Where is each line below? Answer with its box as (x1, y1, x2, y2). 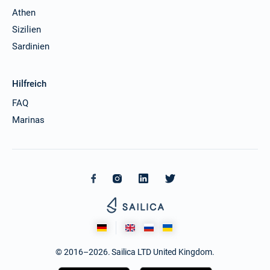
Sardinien (12, 40, 49, 52)
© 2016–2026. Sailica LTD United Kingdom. (55, 246, 215, 257)
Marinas (12, 114, 45, 125)
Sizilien (12, 24, 41, 35)
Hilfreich (12, 78, 46, 89)
